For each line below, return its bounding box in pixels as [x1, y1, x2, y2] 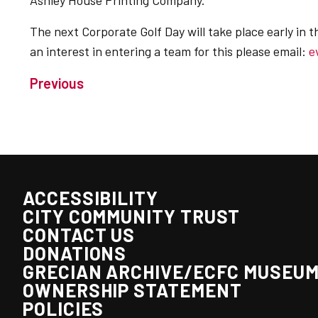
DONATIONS [23, 242, 127, 264]
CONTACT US [23, 224, 136, 246]
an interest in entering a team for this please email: [30, 43, 309, 59]
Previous [30, 75, 84, 92]
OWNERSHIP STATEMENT [23, 279, 242, 301]
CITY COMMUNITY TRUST [23, 205, 241, 227]
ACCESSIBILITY [23, 187, 158, 209]
